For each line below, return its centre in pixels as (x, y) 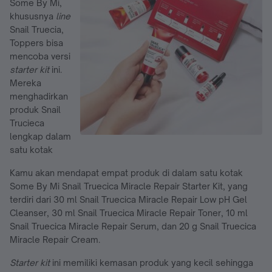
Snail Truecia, (37, 29)
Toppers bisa (36, 42)
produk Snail (35, 109)
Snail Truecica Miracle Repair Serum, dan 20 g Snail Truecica (133, 226)
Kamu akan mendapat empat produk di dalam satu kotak (126, 172)
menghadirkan (39, 96)
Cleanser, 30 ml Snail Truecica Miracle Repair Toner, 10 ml (129, 212)
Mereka (25, 83)
